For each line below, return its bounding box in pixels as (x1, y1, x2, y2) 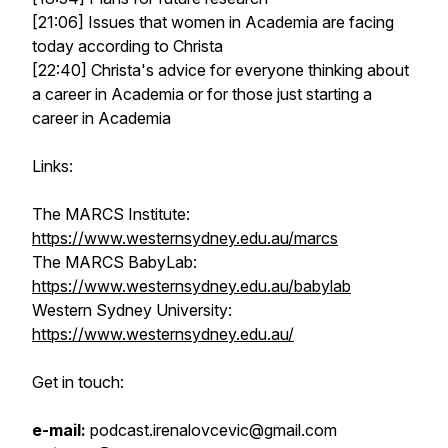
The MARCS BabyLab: (32, 252, 197, 272)
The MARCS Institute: (32, 204, 190, 224)
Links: (32, 156, 73, 176)
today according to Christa (32, 36, 223, 56)
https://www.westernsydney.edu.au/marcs (32, 228, 338, 248)
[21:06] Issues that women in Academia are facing (32, 12, 394, 32)
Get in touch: (32, 372, 124, 392)
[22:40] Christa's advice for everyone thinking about (32, 60, 409, 80)
